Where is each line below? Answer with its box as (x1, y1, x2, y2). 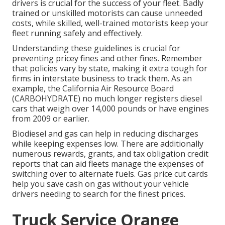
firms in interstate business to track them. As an (12, 73, 192, 84)
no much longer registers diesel (80, 93, 202, 104)
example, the (12, 83, 60, 94)
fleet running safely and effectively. (12, 28, 143, 39)
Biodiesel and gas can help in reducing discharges (12, 128, 198, 140)
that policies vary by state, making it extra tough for (12, 63, 207, 74)
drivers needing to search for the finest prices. (12, 188, 185, 200)
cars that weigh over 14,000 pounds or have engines (12, 103, 209, 115)
